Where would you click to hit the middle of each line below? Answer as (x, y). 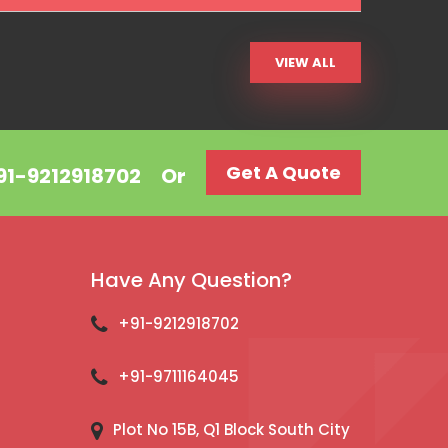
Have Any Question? (191, 280)
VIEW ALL (305, 62)
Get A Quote (283, 172)
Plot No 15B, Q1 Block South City (231, 429)
